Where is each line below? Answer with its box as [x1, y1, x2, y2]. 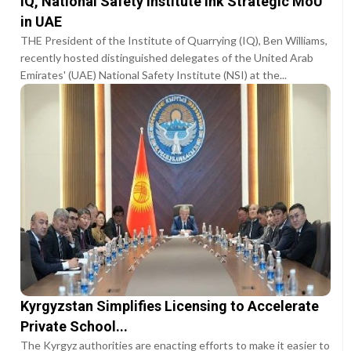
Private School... [20, 317, 128, 335]
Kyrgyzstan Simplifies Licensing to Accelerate [20, 297, 320, 314]
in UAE [20, 13, 63, 30]
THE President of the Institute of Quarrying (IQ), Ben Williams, [20, 33, 328, 47]
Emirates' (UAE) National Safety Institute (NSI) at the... [20, 67, 288, 81]
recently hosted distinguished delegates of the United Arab [20, 50, 314, 64]
